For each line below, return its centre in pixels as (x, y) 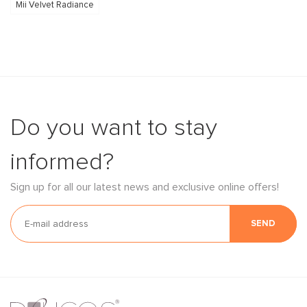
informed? (62, 162)
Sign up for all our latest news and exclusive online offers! (145, 187)
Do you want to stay (114, 128)
